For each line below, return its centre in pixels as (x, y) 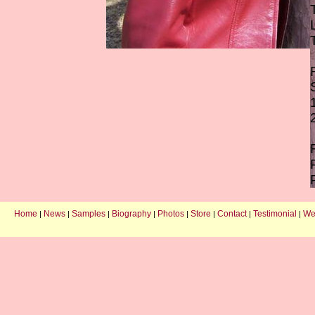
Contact (232, 214)
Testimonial (275, 214)
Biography (131, 214)
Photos (171, 214)
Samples (89, 214)
